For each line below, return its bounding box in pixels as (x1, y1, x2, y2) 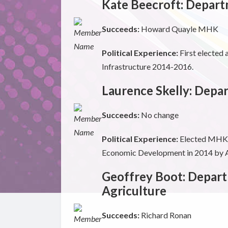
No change (140, 110, 179, 120)
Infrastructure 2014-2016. (101, 62, 193, 72)
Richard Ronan (140, 210, 191, 220)
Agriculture (101, 183, 166, 198)
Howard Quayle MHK (140, 24, 218, 34)
